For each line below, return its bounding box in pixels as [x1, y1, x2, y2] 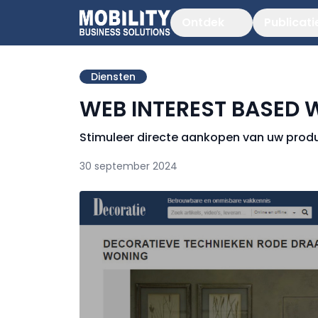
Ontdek [182, 14, 224, 31]
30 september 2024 [79, 159, 177, 173]
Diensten [91, 70, 136, 84]
